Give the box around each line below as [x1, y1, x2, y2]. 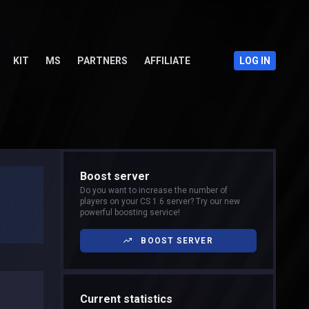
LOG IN [239, 55, 270, 66]
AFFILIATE [143, 55, 190, 66]
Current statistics [80, 292, 172, 306]
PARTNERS [77, 55, 128, 66]
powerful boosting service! [80, 208, 180, 217]
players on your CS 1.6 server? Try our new [80, 197, 240, 206]
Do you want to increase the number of [80, 186, 228, 195]
